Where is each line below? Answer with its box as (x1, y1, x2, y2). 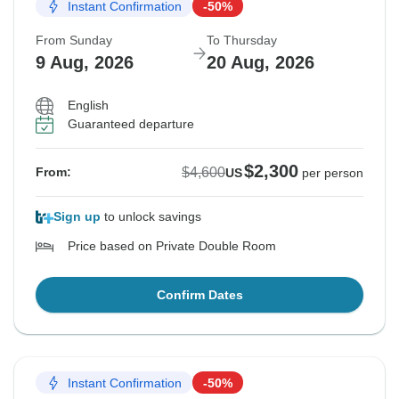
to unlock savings (101, 209, 201, 224)
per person (302, 166, 363, 181)
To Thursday (207, 33, 277, 48)
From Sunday (36, 33, 112, 48)
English (68, 98, 109, 113)
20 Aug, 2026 (207, 53, 314, 73)
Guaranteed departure (68, 117, 194, 132)
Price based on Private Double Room (68, 239, 276, 254)
